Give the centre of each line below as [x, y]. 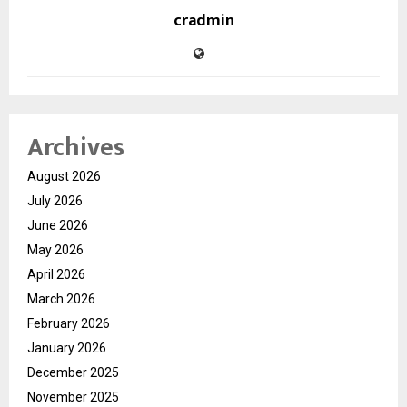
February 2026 [69, 323]
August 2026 [64, 176]
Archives [76, 147]
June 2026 [58, 225]
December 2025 [73, 372]
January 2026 [67, 347]
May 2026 [55, 249]
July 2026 [55, 200]
